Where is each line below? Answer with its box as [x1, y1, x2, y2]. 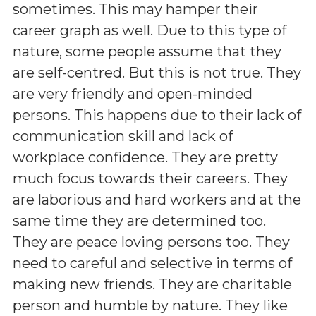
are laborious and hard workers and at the [13, 190, 301, 208]
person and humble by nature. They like [13, 296, 288, 314]
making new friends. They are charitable [13, 275, 292, 293]
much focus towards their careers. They [13, 169, 288, 187]
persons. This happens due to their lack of [13, 106, 301, 123]
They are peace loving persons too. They [13, 233, 290, 250]
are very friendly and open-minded [13, 85, 253, 102]
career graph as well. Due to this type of [13, 21, 286, 39]
